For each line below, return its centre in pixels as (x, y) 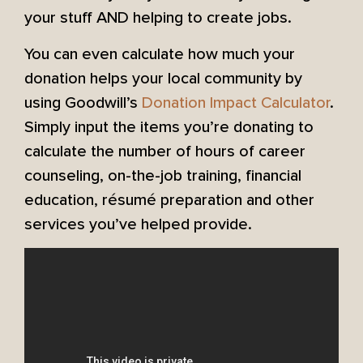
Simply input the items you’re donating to (169, 127)
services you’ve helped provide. (138, 224)
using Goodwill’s (83, 102)
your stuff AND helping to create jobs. (158, 18)
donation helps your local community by (163, 78)
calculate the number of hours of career (165, 151)
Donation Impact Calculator (236, 102)
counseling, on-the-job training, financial (163, 175)
